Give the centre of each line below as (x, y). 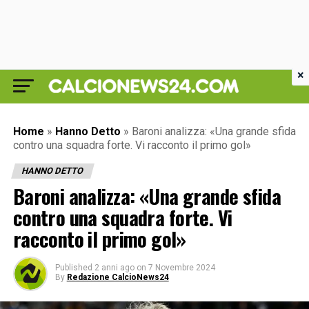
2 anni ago (114, 268)
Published (73, 268)
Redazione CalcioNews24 (118, 277)
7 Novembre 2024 (181, 268)
